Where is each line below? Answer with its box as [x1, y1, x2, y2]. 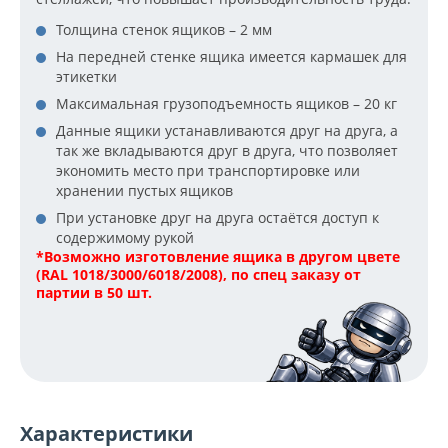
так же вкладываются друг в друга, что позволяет [56, 141, 398, 161]
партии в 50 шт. [36, 283, 152, 303]
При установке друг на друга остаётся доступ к [56, 208, 379, 228]
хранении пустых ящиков [56, 181, 233, 201]
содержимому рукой [56, 228, 194, 248]
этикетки [56, 67, 117, 87]
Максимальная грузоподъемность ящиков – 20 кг [56, 94, 397, 114]
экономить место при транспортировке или [56, 161, 360, 181]
